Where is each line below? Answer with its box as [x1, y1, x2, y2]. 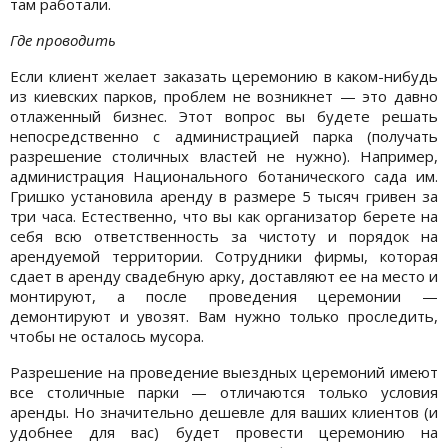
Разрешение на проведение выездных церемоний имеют [10, 361, 438, 382]
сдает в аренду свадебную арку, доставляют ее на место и [10, 265, 438, 286]
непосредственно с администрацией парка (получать [10, 125, 438, 146]
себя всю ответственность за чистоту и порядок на [10, 225, 438, 246]
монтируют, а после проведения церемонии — [10, 285, 438, 306]
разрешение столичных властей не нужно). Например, [10, 145, 438, 166]
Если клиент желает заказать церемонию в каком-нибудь [10, 65, 438, 86]
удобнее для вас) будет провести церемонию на [10, 421, 438, 442]
